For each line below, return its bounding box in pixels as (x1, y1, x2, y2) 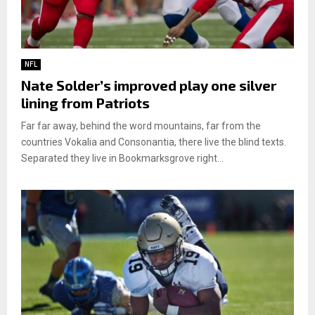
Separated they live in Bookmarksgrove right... (21, 152, 224, 164)
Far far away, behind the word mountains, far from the (21, 120, 261, 131)
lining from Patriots (21, 94, 150, 111)
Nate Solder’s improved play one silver (21, 76, 276, 94)
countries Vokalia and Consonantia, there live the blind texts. (21, 136, 286, 148)
